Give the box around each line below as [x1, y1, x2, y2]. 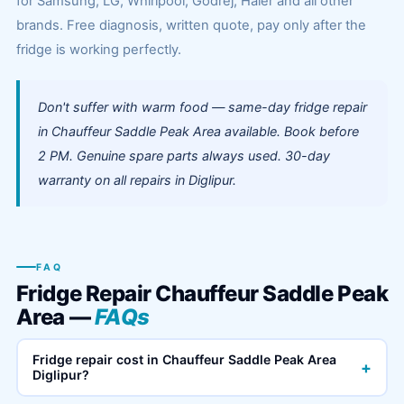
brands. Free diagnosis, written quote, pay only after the [15, 17, 366, 33]
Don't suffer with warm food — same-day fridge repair [37, 99, 367, 115]
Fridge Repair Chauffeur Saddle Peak [15, 280, 389, 307]
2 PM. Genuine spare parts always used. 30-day [37, 148, 330, 163]
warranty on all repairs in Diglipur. [37, 172, 236, 188]
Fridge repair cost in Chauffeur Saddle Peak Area [32, 352, 337, 367]
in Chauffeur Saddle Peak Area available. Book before [37, 124, 359, 139]
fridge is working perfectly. [15, 41, 181, 58]
